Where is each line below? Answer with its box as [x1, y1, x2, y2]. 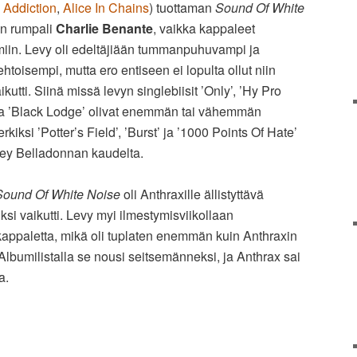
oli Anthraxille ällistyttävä [120, 185, 264, 204]
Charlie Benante [56, 19, 153, 38]
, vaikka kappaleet [153, 19, 255, 38]
